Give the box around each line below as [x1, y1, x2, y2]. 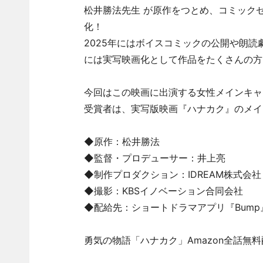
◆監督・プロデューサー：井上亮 [83, 152, 225, 164]
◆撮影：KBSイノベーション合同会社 [83, 185, 243, 197]
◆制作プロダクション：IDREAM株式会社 [83, 168, 261, 180]
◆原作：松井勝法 [83, 136, 160, 147]
